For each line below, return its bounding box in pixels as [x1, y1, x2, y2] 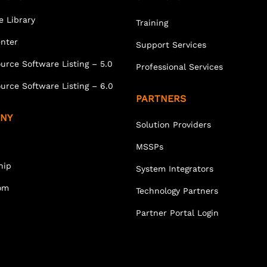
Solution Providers [135, 119, 211, 129]
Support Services [135, 39, 206, 49]
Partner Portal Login [135, 207, 219, 218]
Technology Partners [135, 185, 218, 195]
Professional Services [135, 61, 223, 72]
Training [135, 17, 168, 27]
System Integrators [135, 163, 213, 173]
